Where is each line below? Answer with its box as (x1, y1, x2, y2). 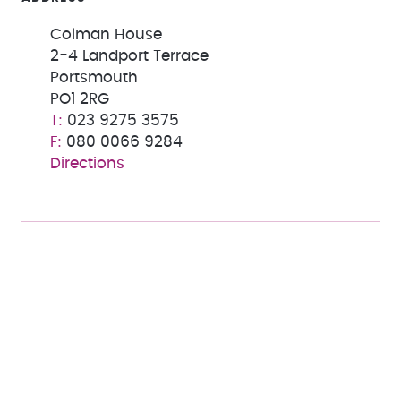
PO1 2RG (50, 92, 109, 107)
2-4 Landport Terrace (50, 49, 209, 64)
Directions (50, 157, 124, 171)
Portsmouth (50, 71, 138, 85)
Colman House (50, 28, 162, 42)
